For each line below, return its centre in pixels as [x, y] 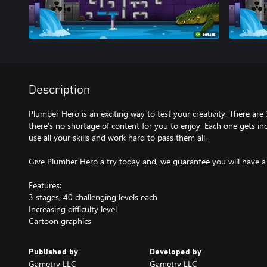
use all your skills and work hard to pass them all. [118, 137]
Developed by [175, 252]
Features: [45, 185]
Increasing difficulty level [73, 209]
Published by [53, 252]
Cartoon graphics [60, 221]
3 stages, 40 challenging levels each [93, 197]
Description [59, 90]
